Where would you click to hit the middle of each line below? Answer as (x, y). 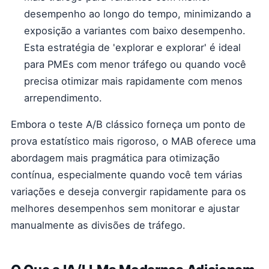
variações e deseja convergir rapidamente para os (128, 192)
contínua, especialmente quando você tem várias (127, 175)
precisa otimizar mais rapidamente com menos (133, 81)
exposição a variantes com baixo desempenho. (135, 31)
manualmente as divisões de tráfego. (98, 225)
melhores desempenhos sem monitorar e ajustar (125, 208)
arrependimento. (63, 98)
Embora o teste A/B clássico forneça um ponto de (128, 124)
